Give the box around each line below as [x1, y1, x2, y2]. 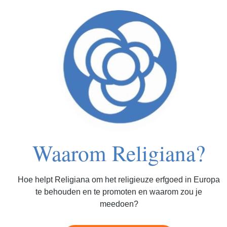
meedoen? [99, 200, 138, 209]
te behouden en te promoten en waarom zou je [35, 187, 203, 197]
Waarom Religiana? [32, 138, 206, 168]
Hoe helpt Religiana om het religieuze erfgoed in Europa [18, 175, 220, 184]
